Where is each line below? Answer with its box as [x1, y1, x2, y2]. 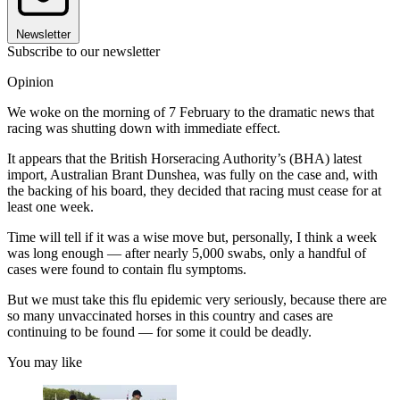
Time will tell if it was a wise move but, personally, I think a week [7, 229, 377, 245]
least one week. [7, 198, 94, 214]
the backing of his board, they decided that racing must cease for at [7, 182, 381, 198]
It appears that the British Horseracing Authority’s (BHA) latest [7, 150, 362, 166]
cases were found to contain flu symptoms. [7, 261, 246, 277]
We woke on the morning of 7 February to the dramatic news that [7, 104, 374, 120]
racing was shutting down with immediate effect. [7, 120, 280, 136]
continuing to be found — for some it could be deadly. [7, 323, 312, 339]
